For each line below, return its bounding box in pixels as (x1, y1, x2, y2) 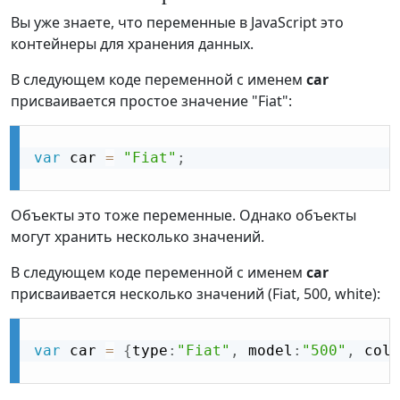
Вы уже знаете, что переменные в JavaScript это (11, 12, 344, 33)
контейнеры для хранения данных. (11, 34, 254, 54)
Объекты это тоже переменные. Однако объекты (11, 205, 356, 226)
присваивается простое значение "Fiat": (11, 91, 292, 112)
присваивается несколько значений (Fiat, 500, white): (11, 284, 380, 304)
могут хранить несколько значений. (11, 227, 264, 247)
